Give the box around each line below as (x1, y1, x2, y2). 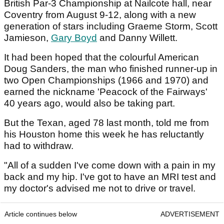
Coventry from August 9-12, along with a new (4, 9, 196, 20)
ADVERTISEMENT (160, 209, 219, 218)
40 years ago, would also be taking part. (4, 97, 175, 108)
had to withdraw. (4, 140, 73, 151)
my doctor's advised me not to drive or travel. (4, 182, 195, 193)
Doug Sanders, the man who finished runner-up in (4, 63, 217, 74)
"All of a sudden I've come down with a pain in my (4, 159, 215, 170)
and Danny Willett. (97, 32, 177, 43)
